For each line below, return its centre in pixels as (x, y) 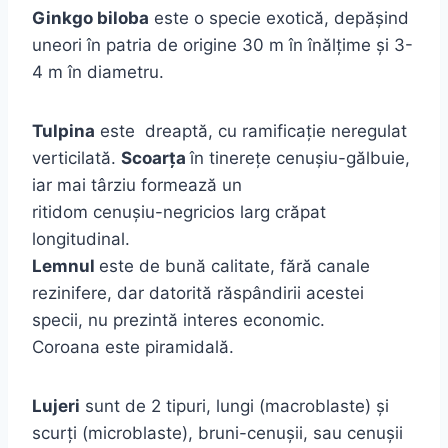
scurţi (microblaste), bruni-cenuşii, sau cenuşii (217, 432)
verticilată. (76, 157)
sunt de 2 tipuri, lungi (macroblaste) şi (234, 405)
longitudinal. (81, 238)
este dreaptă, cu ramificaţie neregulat (251, 130)
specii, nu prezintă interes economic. (178, 319)
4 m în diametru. (98, 71)
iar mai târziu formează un (137, 184)
